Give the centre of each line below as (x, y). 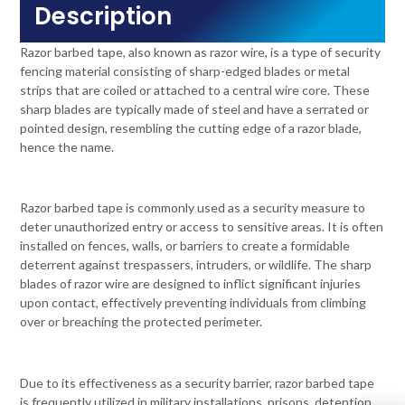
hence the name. (67, 147)
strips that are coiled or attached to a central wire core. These (195, 90)
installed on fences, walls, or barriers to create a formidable (185, 246)
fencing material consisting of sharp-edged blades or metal (185, 71)
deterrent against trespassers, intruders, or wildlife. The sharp (196, 265)
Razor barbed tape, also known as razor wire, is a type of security (201, 52)
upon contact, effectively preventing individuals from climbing (193, 303)
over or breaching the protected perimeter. (141, 322)
